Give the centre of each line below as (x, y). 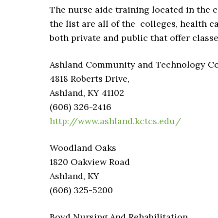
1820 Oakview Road (90, 162)
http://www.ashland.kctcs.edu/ (115, 121)
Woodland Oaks (83, 148)
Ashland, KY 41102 (87, 93)
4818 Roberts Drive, (90, 79)
